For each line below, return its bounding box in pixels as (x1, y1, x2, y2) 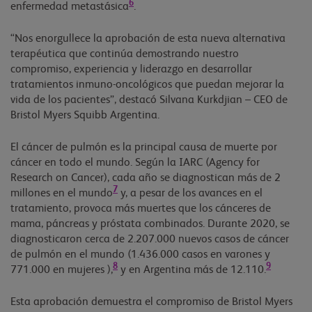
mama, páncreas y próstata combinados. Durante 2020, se (10, 218, 290, 230)
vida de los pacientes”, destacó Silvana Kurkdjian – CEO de (10, 94, 288, 106)
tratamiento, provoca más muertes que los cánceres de (10, 203, 271, 214)
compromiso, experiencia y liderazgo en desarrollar (10, 63, 252, 75)
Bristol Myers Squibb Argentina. (10, 109, 159, 121)
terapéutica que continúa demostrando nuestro (10, 48, 239, 60)
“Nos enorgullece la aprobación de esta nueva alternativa (10, 33, 286, 45)
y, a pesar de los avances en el (118, 187, 263, 199)
